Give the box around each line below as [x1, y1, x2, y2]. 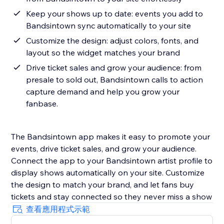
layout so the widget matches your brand [26, 47, 180, 58]
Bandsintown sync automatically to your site [26, 20, 191, 31]
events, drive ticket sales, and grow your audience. [11, 143, 197, 154]
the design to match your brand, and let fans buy [11, 179, 194, 190]
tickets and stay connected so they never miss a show [11, 191, 212, 202]
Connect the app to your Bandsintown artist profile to [11, 155, 213, 166]
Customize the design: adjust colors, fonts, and [26, 35, 199, 46]
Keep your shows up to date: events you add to [26, 8, 203, 19]
